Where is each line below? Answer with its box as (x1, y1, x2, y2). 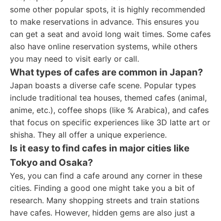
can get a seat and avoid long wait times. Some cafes (10, 29, 211, 39)
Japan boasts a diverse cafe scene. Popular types (10, 80, 196, 90)
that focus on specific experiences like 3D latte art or (10, 117, 210, 127)
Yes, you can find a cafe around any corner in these (10, 171, 202, 181)
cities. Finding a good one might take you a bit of (10, 183, 195, 193)
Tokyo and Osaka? (10, 157, 93, 168)
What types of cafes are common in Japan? (10, 67, 203, 78)
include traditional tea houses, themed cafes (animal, (10, 93, 207, 103)
